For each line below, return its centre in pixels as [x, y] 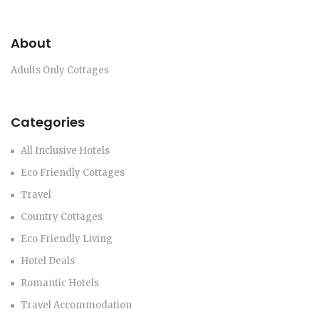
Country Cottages [62, 217]
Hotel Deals [48, 261]
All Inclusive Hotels [65, 151]
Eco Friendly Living [67, 239]
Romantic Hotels [60, 283]
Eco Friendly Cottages [73, 173]
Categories [48, 122]
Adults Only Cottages [60, 70]
